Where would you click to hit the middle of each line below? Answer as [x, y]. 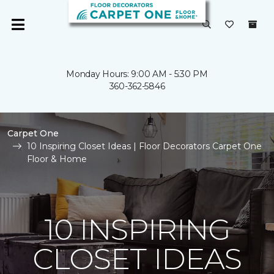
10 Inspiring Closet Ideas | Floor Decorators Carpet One [144, 146]
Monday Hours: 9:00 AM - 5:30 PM [137, 74]
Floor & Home [57, 159]
